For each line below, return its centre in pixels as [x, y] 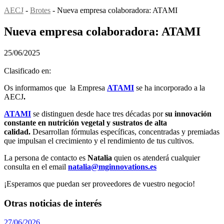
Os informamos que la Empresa [55, 87]
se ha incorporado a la [170, 87]
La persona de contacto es [46, 157]
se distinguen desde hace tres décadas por [99, 113]
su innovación [188, 113]
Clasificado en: [27, 70]
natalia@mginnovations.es [112, 166]
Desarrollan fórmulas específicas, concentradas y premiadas [125, 131]
